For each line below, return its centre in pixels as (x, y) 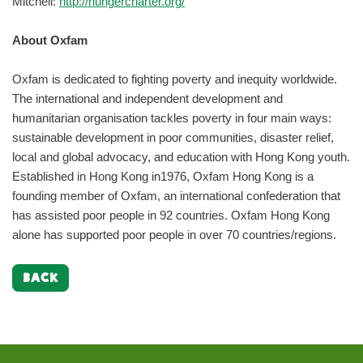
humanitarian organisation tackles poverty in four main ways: (172, 118)
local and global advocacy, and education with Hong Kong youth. (181, 157)
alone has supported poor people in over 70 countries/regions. (174, 235)
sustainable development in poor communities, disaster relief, (173, 137)
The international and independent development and (147, 98)
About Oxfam (50, 40)
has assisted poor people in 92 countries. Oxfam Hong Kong (171, 215)
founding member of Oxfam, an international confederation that (176, 196)
